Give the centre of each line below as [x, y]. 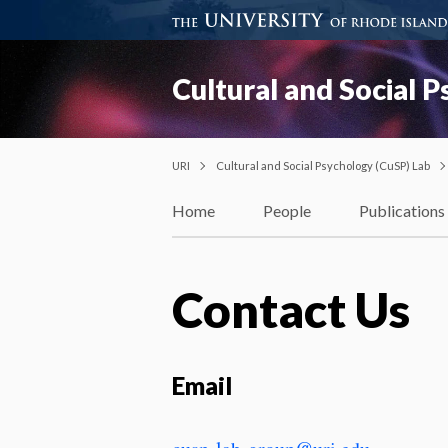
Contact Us [291, 309]
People [287, 211]
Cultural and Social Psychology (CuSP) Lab [323, 165]
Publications [402, 211]
